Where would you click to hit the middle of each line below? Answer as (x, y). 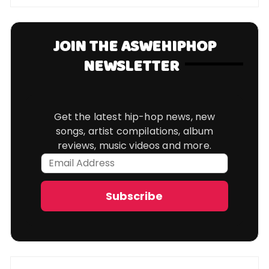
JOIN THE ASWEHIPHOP (134, 47)
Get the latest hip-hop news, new (134, 116)
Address (62, 174)
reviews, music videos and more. (134, 145)
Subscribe (134, 196)
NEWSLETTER (131, 67)
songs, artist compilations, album (134, 131)
